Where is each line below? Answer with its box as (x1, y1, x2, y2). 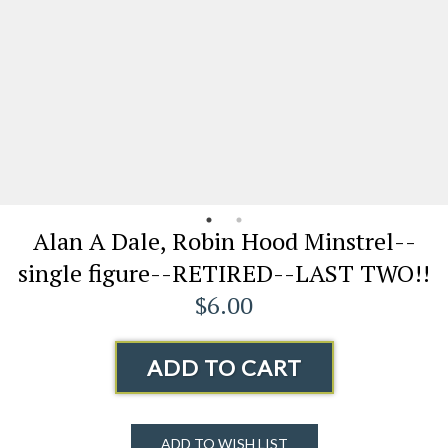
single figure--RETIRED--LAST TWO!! (18, 256, 430, 289)
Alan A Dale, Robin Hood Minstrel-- (32, 224, 416, 257)
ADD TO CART (146, 353, 302, 381)
